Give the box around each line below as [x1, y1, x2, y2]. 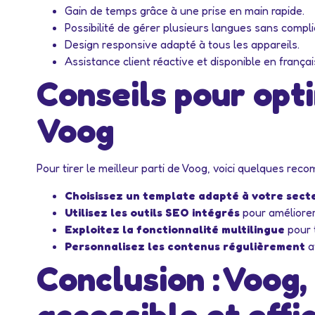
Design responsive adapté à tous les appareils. [65, 37, 300, 52]
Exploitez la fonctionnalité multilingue [65, 221, 285, 236]
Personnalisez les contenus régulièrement [65, 238, 305, 253]
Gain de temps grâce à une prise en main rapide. [65, 4, 304, 18]
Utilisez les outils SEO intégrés [65, 205, 240, 219]
